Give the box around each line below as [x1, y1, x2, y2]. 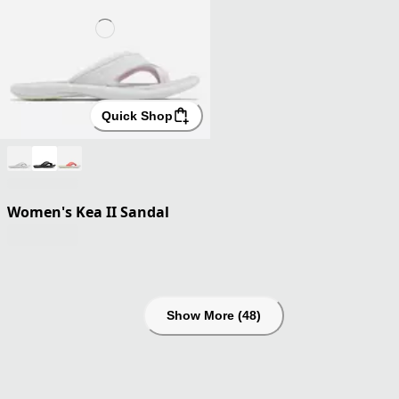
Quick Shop [102, 109, 173, 124]
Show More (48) [167, 308, 261, 323]
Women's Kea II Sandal [7, 202, 169, 223]
